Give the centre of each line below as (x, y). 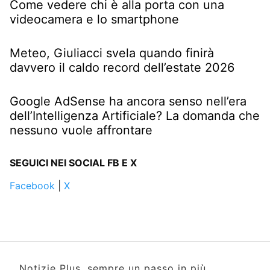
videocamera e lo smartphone (94, 19)
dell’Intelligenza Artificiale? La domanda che (135, 115)
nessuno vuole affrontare (81, 130)
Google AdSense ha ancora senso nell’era (128, 101)
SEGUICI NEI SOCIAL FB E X (73, 162)
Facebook (32, 185)
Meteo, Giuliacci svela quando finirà (112, 53)
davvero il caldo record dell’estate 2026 (122, 67)
